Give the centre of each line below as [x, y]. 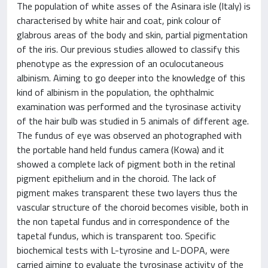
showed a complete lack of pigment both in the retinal [126, 164]
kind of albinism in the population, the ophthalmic [115, 92]
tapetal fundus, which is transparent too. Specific [116, 236]
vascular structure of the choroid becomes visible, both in [133, 207]
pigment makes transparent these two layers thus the [127, 193]
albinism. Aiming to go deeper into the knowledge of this [131, 78]
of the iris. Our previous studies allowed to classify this [128, 49]
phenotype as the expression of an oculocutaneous [120, 63]
